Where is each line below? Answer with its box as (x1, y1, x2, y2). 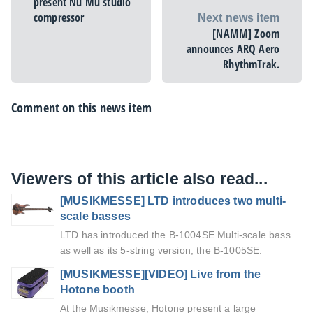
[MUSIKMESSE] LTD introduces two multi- (60, 195, 286, 208)
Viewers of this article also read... (11, 170, 268, 189)
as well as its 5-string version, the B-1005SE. (60, 245, 263, 256)
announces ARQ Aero (187, 41, 279, 57)
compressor (34, 9, 85, 25)
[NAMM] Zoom (212, 26, 279, 42)
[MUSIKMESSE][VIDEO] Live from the (60, 268, 261, 281)
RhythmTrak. (223, 57, 279, 73)
